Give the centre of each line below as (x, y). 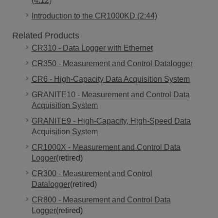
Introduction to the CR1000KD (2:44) (94, 16)
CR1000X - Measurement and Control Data (106, 147)
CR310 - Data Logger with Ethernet (92, 48)
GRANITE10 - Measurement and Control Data (111, 94)
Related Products (46, 35)
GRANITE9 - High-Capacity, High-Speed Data (111, 121)
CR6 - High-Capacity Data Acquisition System (111, 79)
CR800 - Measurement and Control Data (101, 200)
